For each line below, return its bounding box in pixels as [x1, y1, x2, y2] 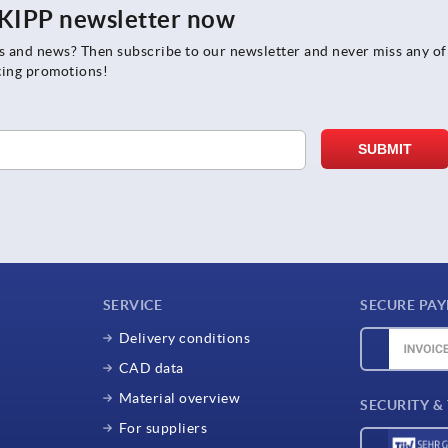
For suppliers [118, 419, 208, 436]
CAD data [118, 359, 184, 376]
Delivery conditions [118, 329, 251, 346]
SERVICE [102, 296, 163, 313]
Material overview [118, 389, 241, 406]
